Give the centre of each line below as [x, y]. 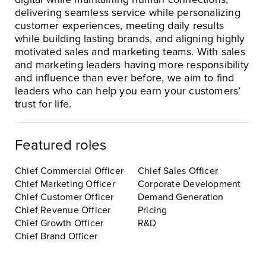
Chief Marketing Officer [65, 184]
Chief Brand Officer [56, 236]
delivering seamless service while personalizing [128, 12]
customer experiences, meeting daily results [120, 25]
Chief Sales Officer [178, 171]
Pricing [153, 210]
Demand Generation [181, 197]
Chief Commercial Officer [69, 171]
